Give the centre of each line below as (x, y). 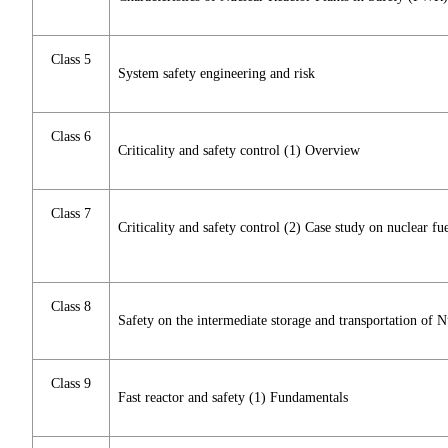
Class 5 (71, 60)
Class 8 (71, 307)
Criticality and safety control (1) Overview (239, 151)
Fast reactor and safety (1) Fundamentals (233, 398)
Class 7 (71, 214)
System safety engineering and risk (216, 74)
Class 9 (71, 384)
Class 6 (71, 137)
